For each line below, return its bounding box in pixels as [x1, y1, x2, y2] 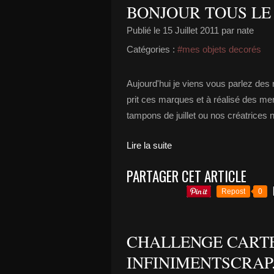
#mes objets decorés [177, 44, 261, 54]
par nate [219, 25, 254, 35]
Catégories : [127, 44, 175, 54]
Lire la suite [127, 140, 172, 150]
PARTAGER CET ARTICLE [127, 166, 246, 187]
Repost [221, 187, 245, 196]
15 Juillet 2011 [163, 25, 219, 35]
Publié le [127, 25, 163, 35]
